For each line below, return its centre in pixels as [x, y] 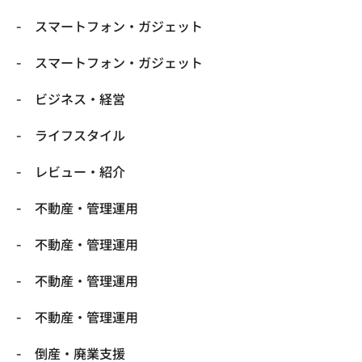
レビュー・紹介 [80, 171]
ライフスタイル [80, 135]
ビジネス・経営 [80, 98]
